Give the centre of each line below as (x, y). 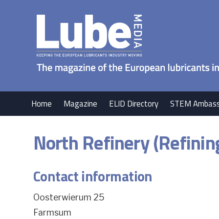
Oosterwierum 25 (68, 197)
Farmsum (52, 212)
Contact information (93, 176)
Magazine (81, 104)
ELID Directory (134, 104)
